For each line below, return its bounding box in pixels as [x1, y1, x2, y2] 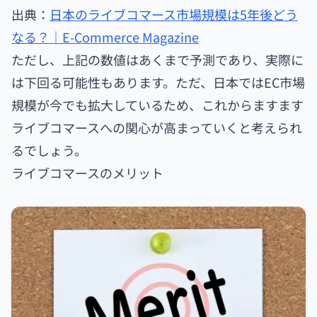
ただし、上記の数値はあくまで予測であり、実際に [11, 50, 304, 69]
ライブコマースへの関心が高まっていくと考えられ [11, 117, 302, 137]
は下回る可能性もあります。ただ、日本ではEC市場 [11, 72, 305, 91]
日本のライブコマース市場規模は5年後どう [50, 4, 298, 23]
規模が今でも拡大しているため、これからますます [11, 95, 304, 114]
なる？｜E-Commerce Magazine [11, 27, 199, 46]
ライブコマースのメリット [11, 163, 163, 182]
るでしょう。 [11, 140, 87, 159]
